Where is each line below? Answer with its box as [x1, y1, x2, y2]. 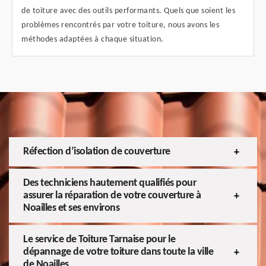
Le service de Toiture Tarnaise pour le [23, 234, 175, 246]
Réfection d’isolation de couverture [23, 146, 170, 158]
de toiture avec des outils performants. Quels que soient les [21, 7, 235, 16]
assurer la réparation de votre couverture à [23, 190, 201, 202]
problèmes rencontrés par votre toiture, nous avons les [21, 21, 219, 30]
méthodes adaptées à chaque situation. [21, 35, 164, 45]
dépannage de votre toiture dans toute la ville [23, 246, 213, 258]
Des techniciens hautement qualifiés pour [23, 178, 196, 189]
